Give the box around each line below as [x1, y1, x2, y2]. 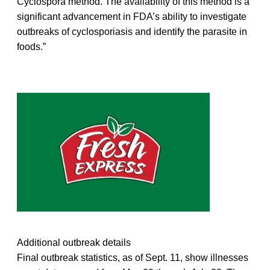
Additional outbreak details [17, 237, 131, 248]
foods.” [17, 42, 46, 52]
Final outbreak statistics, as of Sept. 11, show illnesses [17, 253, 248, 263]
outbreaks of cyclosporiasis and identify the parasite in [17, 27, 247, 37]
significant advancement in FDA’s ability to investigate [17, 11, 246, 22]
